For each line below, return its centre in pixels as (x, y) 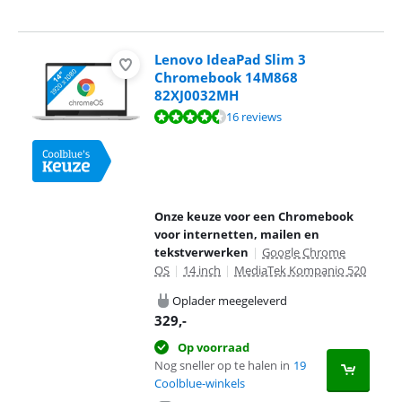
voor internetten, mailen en (237, 234)
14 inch (202, 270)
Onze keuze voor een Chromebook (254, 216)
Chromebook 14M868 (226, 77)
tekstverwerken (201, 252)
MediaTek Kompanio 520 (300, 270)
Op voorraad (214, 347)
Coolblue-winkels (200, 383)
